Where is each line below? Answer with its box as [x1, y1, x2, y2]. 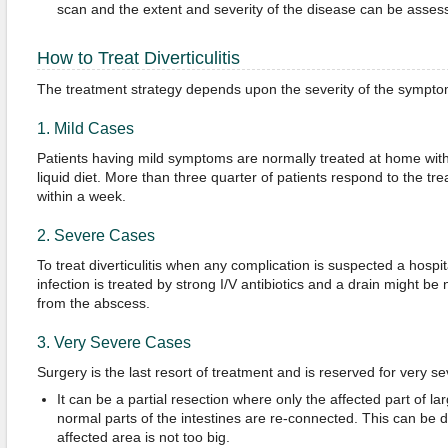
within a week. [36, 188, 126, 204]
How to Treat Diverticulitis [36, 48, 240, 68]
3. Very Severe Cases [36, 334, 191, 351]
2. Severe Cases [36, 227, 155, 244]
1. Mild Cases [36, 120, 134, 137]
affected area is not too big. [56, 429, 230, 445]
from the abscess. [36, 295, 150, 311]
